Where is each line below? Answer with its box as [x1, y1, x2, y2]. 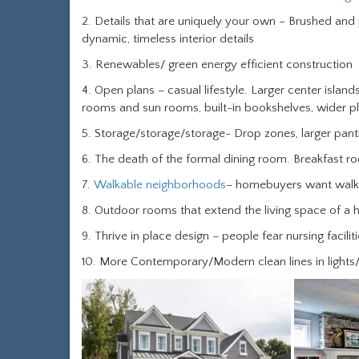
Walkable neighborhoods [94, 177, 226, 192]
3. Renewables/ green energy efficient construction [82, 57, 353, 71]
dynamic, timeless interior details [82, 31, 254, 46]
